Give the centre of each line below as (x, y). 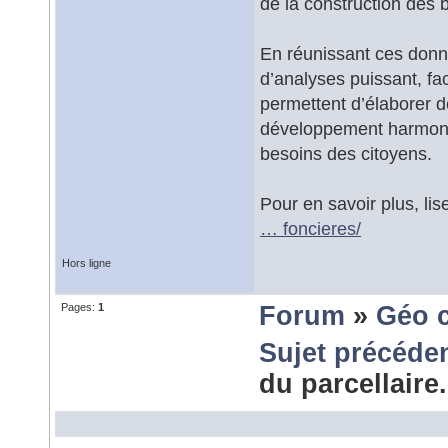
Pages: (79, 307)
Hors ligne (86, 263)
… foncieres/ (310, 228)
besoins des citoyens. (346, 153)
